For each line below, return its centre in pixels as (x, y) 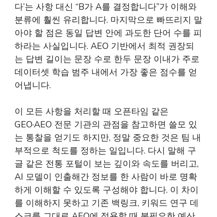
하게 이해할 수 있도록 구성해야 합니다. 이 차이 (107, 190)
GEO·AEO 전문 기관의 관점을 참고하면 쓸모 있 (106, 124)
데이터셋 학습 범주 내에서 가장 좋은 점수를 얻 (106, 72)
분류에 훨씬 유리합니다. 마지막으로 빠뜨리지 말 (108, 20)
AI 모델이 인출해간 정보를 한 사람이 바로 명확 (106, 177)
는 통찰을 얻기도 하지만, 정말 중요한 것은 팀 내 (108, 138)
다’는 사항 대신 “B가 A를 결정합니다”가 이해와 (106, 7)
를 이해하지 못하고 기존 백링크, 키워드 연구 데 (107, 203)
